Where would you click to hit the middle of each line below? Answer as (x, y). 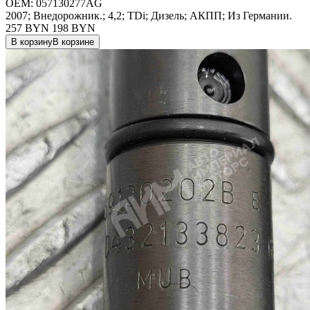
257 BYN (27, 28)
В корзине (73, 42)
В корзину (32, 42)
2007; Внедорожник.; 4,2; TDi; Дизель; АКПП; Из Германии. (149, 15)
